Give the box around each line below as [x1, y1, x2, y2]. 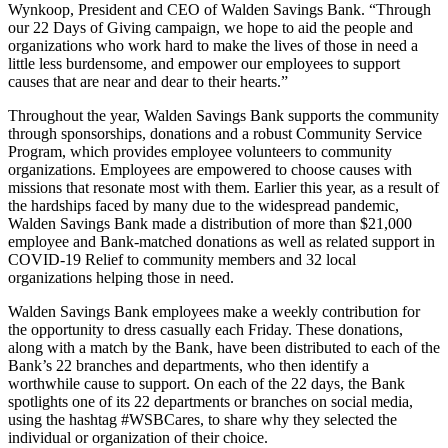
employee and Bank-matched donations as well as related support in [8, 232, 435, 250]
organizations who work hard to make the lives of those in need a [8, 36, 418, 54]
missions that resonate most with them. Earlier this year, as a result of [8, 178, 439, 196]
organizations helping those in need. [8, 268, 234, 286]
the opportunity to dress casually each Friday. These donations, [8, 320, 403, 338]
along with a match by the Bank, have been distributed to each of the [8, 338, 440, 356]
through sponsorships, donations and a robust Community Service [8, 124, 422, 142]
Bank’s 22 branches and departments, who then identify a [8, 356, 369, 374]
